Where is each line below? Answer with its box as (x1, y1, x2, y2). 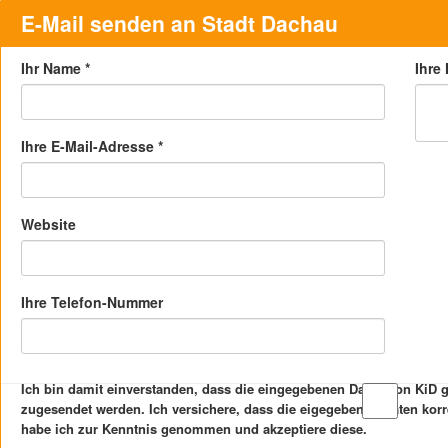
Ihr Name (21, 58, 85, 78)
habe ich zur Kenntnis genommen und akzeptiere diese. (21, 419, 367, 438)
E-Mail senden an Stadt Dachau (21, 8, 338, 38)
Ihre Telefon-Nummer (21, 292, 163, 312)
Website (21, 214, 76, 234)
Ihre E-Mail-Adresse (21, 136, 158, 156)
